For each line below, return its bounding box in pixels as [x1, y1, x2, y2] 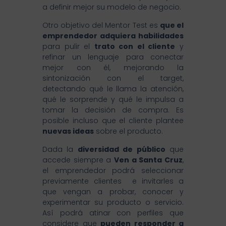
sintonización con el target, [42, 73, 184, 84]
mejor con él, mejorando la [42, 63, 184, 73]
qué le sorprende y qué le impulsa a [42, 94, 184, 105]
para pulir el [42, 41, 94, 52]
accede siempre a [42, 155, 114, 165]
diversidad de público [77, 144, 165, 155]
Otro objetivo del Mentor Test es [42, 20, 160, 31]
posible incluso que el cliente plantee [42, 116, 184, 126]
